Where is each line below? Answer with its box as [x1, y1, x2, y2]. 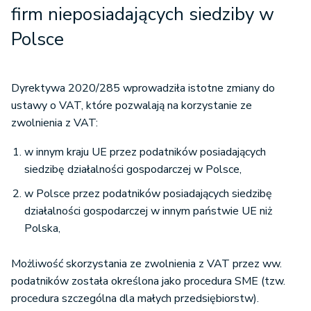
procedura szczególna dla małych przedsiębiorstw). [11, 291, 259, 307]
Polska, [24, 221, 60, 237]
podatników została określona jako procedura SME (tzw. [11, 274, 285, 289]
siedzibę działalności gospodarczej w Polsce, [24, 162, 242, 178]
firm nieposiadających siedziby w [11, 2, 274, 27]
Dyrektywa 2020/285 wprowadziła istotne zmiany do [11, 81, 275, 96]
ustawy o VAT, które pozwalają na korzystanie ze [11, 98, 252, 114]
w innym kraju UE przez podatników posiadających [24, 144, 266, 160]
